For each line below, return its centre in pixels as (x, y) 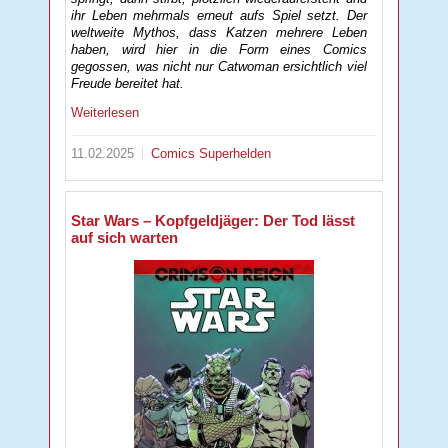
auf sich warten (125, 237)
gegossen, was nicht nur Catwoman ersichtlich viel (219, 67)
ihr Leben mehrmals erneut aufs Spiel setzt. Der (219, 16)
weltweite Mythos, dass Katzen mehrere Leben (219, 33)
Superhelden (235, 153)
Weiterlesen (105, 112)
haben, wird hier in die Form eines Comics (219, 50)
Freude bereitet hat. (128, 84)
